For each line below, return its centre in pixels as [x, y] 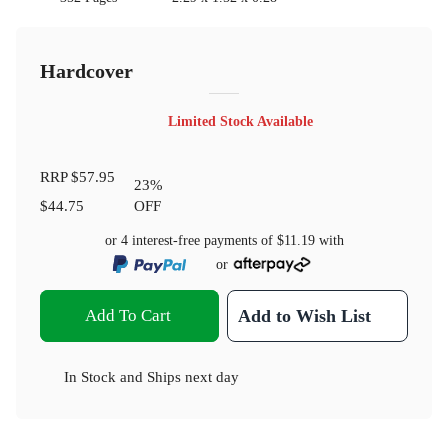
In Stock [90, 377]
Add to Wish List [305, 316]
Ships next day [193, 377]
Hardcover [86, 71]
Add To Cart [127, 316]
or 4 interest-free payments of [190, 240]
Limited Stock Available [240, 122]
